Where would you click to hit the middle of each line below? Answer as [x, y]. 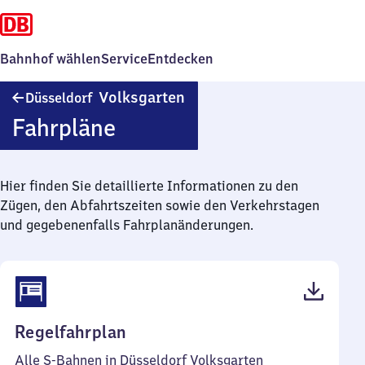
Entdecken [180, 59]
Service [124, 59]
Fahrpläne [64, 128]
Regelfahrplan [71, 332]
